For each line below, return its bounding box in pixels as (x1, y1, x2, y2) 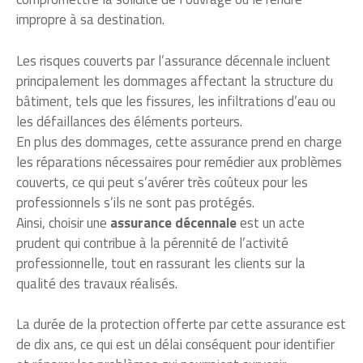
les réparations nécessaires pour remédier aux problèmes (16, 151, 342, 173)
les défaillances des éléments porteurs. (16, 110, 242, 132)
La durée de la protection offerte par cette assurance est (16, 314, 346, 335)
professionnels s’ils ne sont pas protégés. (16, 191, 254, 213)
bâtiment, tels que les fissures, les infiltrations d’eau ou (16, 90, 335, 112)
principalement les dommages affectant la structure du (16, 70, 333, 92)
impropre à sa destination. (16, 9, 164, 31)
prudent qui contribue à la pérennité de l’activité (16, 232, 288, 254)
